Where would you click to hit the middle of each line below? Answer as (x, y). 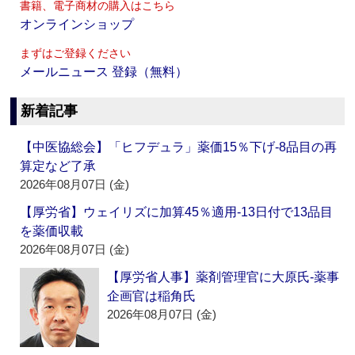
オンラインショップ (77, 25)
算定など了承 (58, 166)
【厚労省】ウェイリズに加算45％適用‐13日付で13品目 (177, 212)
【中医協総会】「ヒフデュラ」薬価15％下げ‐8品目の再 (179, 147)
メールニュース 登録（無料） (104, 72)
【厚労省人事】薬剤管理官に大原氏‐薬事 (223, 277)
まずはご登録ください (76, 53)
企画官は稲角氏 (152, 296)
